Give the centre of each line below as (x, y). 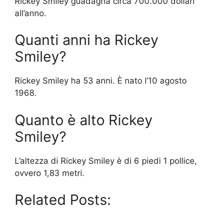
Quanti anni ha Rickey (87, 40)
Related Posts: (63, 200)
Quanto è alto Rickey (84, 120)
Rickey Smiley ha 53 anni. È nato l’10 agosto (101, 81)
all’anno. (31, 13)
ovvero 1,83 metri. (50, 173)
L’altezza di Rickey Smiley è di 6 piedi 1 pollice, (106, 161)
